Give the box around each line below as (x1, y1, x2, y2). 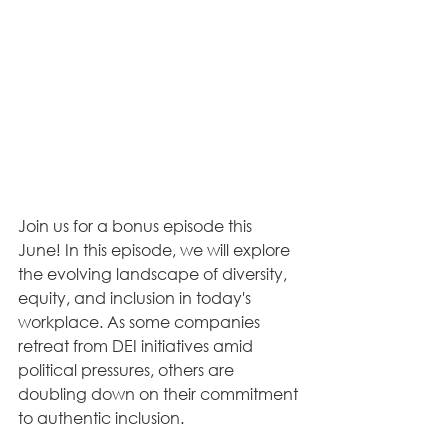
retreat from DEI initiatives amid (18, 335, 257, 356)
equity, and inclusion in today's (18, 287, 255, 308)
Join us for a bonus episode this (18, 215, 256, 236)
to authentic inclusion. (18, 407, 188, 428)
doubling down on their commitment (18, 383, 302, 404)
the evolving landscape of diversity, (18, 263, 291, 284)
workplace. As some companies (18, 311, 264, 332)
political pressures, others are (18, 359, 238, 380)
